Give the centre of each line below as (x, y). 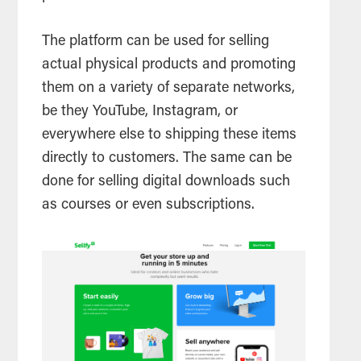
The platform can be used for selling (156, 42)
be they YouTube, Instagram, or (140, 112)
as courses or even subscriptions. (151, 206)
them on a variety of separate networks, (169, 89)
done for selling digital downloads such (166, 183)
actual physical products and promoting (169, 66)
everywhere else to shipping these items (170, 136)
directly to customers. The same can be (167, 159)
